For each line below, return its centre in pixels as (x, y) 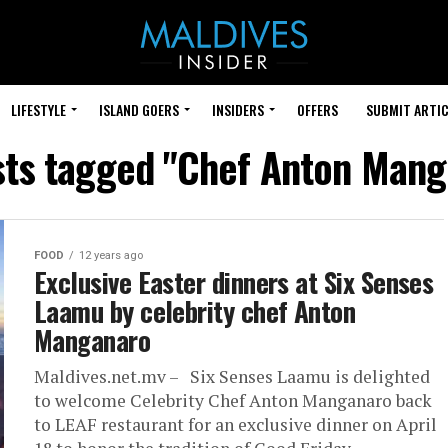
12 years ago (111, 255)
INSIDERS (238, 109)
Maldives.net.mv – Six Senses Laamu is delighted (232, 376)
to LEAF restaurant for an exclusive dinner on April (235, 424)
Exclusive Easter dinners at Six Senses (234, 282)
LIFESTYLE (38, 109)
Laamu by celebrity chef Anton (195, 311)
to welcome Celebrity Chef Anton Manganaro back (233, 400)
